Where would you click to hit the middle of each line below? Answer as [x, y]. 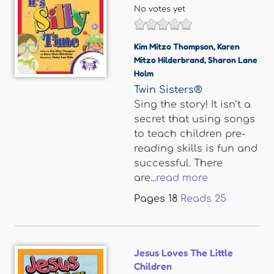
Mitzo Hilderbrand [169, 60]
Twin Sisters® [168, 90]
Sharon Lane [233, 60]
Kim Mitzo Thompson [174, 46]
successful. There [178, 163]
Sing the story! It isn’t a [192, 105]
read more [182, 178]
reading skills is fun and [196, 149]
